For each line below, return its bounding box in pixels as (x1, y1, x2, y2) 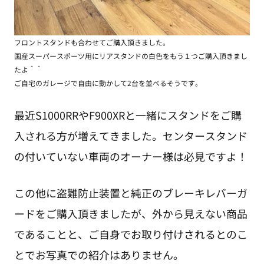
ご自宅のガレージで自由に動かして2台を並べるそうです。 (14, 77, 202, 88)
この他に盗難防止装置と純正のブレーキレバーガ (14, 185, 247, 201)
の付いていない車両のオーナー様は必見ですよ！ (14, 148, 247, 164)
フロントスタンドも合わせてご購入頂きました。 (14, 37, 170, 47)
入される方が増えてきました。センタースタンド (14, 128, 247, 144)
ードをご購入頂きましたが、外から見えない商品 (14, 206, 247, 222)
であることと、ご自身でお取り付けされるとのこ (14, 226, 247, 242)
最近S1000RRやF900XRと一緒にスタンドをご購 (14, 107, 242, 123)
